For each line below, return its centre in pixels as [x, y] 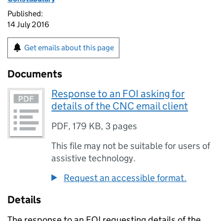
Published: [25, 14]
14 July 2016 [28, 24]
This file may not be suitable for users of [131, 146]
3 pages [121, 126]
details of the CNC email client [120, 106]
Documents [35, 74]
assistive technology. [94, 158]
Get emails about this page [69, 48]
